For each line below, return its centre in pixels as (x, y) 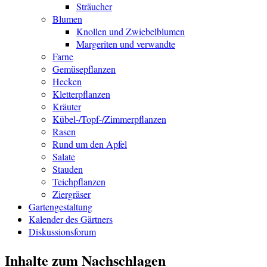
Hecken (67, 82)
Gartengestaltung (60, 207)
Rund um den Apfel (90, 144)
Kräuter (67, 107)
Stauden (68, 169)
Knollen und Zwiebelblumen (131, 32)
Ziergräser (72, 194)
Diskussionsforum (62, 232)
